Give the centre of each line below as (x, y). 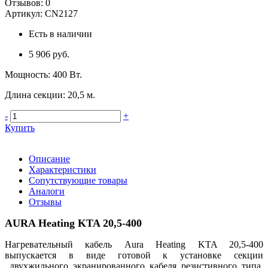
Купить (20, 127)
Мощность (26, 74)
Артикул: (25, 13)
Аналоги (47, 191)
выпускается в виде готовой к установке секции (134, 255)
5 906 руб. (49, 54)
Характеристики (63, 169)
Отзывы (45, 202)
